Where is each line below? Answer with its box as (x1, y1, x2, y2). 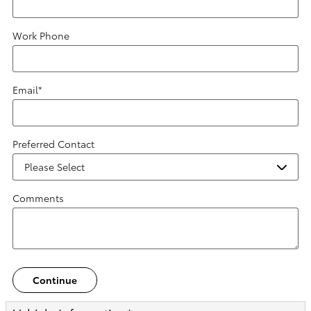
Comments (12, 191, 64, 205)
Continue (33, 273, 77, 287)
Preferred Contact (12, 137, 94, 151)
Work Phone (12, 28, 69, 42)
